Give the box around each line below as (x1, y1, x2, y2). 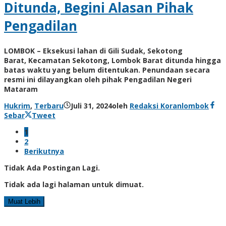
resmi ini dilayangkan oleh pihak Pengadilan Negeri (4, 74, 192, 84)
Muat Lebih (8, 197, 40, 205)
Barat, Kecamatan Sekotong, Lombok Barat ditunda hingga (4, 55, 221, 65)
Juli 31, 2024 (71, 100, 112, 110)
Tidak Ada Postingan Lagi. (4, 162, 100, 173)
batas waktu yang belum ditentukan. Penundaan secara (4, 65, 210, 75)
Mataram (4, 84, 38, 94)
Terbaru (34, 100, 64, 110)
